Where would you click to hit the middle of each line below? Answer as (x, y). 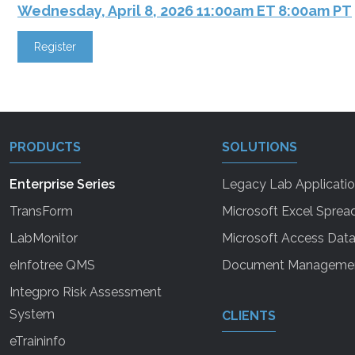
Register (55, 46)
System (32, 314)
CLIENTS (248, 315)
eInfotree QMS (52, 265)
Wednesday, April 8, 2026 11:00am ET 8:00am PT (185, 10)
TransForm (41, 211)
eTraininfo (38, 341)
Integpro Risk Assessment (86, 292)
